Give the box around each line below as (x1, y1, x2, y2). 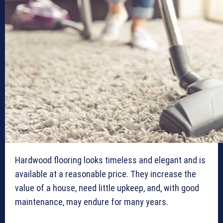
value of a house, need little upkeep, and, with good (15, 183, 199, 194)
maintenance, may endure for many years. (15, 197, 170, 208)
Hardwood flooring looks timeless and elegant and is (15, 155, 206, 166)
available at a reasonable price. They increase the (15, 169, 196, 180)
